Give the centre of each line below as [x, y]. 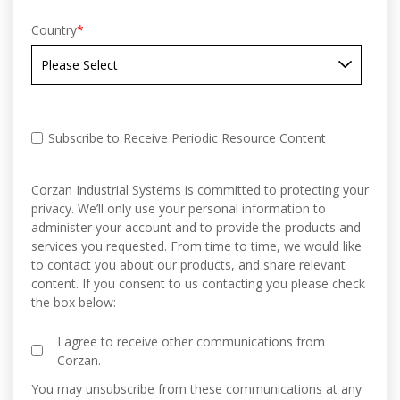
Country [54, 30]
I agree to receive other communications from [191, 341]
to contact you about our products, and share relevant [188, 265]
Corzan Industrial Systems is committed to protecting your [200, 190]
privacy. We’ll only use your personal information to [179, 209]
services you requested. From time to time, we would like [196, 246]
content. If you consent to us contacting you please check [198, 284]
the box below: [74, 303]
